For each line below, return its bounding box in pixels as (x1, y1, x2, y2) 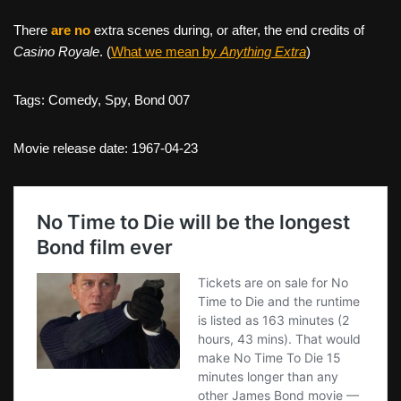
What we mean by (111, 44, 220, 60)
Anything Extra (220, 44, 306, 60)
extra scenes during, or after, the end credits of (90, 22, 364, 38)
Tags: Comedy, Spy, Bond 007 (13, 92, 190, 108)
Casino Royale (13, 44, 99, 60)
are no (51, 22, 90, 38)
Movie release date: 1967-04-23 (13, 141, 198, 157)
